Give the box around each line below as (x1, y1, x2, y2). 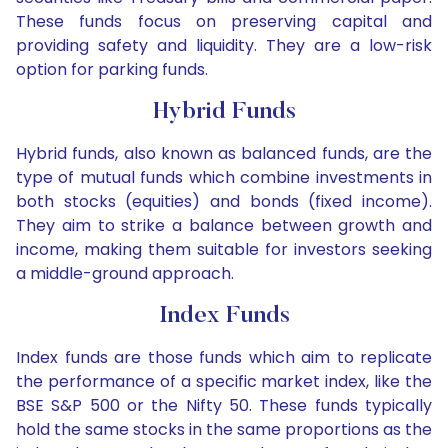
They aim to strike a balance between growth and (16, 214, 432, 238)
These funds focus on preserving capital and (16, 10, 432, 34)
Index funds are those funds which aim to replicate (16, 346, 432, 370)
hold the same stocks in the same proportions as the (16, 418, 432, 442)
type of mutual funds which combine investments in (16, 166, 432, 190)
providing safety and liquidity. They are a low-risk (16, 34, 432, 58)
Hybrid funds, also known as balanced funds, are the (16, 142, 432, 166)
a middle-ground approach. (16, 262, 234, 286)
